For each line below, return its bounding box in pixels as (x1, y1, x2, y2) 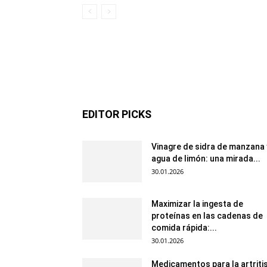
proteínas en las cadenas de (151, 211, 263, 221)
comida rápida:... (151, 223, 217, 232)
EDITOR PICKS (82, 108, 151, 120)
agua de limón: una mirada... (151, 154, 260, 163)
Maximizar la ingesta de (151, 199, 243, 209)
